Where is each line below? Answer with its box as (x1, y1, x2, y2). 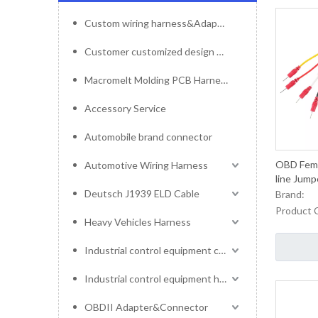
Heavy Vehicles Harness (84, 216, 191, 228)
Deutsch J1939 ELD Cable (84, 187, 199, 199)
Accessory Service (84, 102, 166, 114)
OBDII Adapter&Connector (84, 301, 208, 313)
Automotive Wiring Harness (84, 159, 208, 171)
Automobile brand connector (84, 131, 212, 143)
